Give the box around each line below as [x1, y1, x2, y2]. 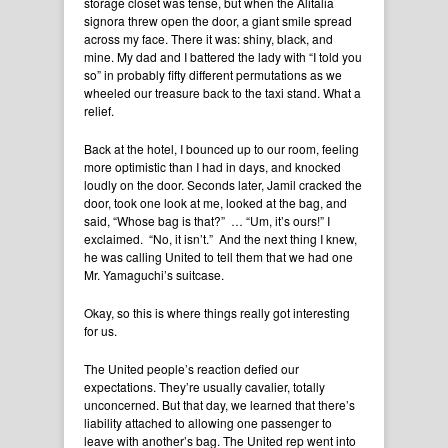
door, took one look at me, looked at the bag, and [84, 194, 347, 212]
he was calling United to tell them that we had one [84, 248, 353, 266]
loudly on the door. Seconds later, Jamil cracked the [84, 176, 362, 194]
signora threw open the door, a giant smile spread [84, 12, 352, 30]
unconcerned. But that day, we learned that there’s [84, 396, 355, 414]
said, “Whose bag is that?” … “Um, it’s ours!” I [84, 212, 330, 230]
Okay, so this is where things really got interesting [84, 304, 350, 322]
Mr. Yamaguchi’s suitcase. [84, 266, 227, 284]
